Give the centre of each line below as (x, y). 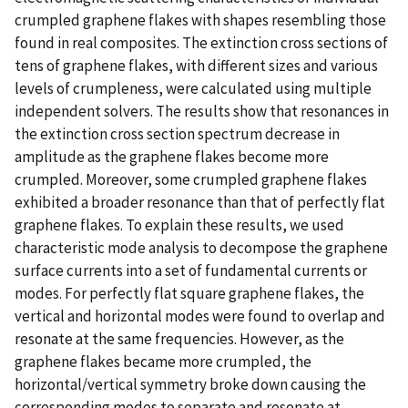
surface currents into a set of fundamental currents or (191, 270)
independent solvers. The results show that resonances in (202, 111)
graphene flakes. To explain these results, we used (179, 224)
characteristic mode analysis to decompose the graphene (201, 247)
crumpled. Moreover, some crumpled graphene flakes (191, 179)
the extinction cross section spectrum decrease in (177, 133)
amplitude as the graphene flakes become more (172, 156)
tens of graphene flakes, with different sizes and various (196, 65)
